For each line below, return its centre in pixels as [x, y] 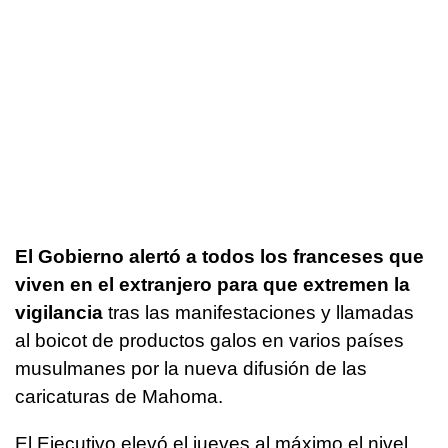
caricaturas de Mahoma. [119, 397]
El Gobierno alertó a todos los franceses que [219, 257]
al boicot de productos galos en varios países [209, 341]
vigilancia [59, 313]
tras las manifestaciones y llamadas [258, 313]
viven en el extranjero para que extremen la [212, 285]
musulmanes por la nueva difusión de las [191, 369]
